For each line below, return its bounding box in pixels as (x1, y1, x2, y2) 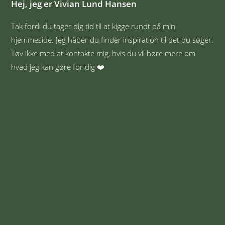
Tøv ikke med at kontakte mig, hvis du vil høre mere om (11, 48, 196, 58)
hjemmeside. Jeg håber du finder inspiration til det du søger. (11, 34, 214, 45)
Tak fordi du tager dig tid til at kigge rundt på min (11, 21, 176, 31)
